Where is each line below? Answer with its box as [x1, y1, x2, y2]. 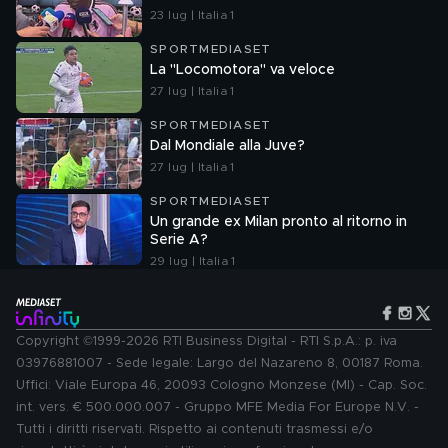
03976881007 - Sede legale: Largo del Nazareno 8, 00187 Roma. [16, 357, 423, 370]
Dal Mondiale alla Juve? [150, 139, 305, 153]
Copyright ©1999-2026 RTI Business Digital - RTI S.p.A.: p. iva [16, 335, 397, 348]
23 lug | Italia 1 [150, 9, 235, 21]
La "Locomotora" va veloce [150, 63, 335, 77]
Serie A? [150, 233, 208, 247]
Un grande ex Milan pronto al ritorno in [150, 215, 407, 229]
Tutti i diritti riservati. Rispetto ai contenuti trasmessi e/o [16, 423, 373, 436]
